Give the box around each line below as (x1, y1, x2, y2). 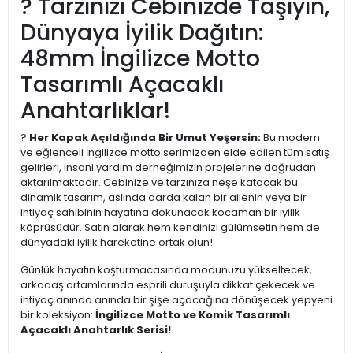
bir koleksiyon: (20, 307, 95, 323)
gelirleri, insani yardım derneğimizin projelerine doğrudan (20, 160, 316, 176)
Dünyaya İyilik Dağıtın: (20, 17, 263, 49)
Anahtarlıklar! (20, 95, 170, 127)
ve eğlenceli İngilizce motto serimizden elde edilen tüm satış (20, 145, 329, 161)
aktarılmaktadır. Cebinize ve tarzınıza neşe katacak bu (20, 175, 298, 191)
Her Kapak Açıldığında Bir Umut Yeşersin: (29, 130, 261, 146)
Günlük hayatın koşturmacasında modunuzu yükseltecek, (20, 262, 312, 278)
